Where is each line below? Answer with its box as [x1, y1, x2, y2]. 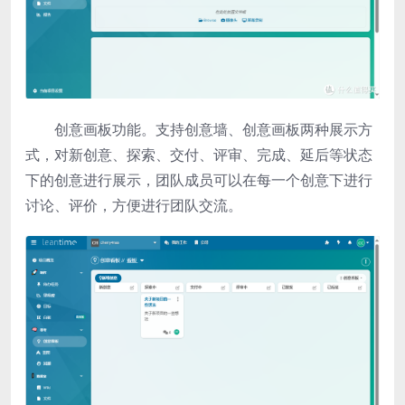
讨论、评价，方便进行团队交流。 [25, 195, 242, 216]
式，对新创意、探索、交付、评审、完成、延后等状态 [25, 145, 372, 165]
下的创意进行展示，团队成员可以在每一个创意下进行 [25, 170, 372, 191]
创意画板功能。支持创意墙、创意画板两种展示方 [54, 119, 372, 140]
